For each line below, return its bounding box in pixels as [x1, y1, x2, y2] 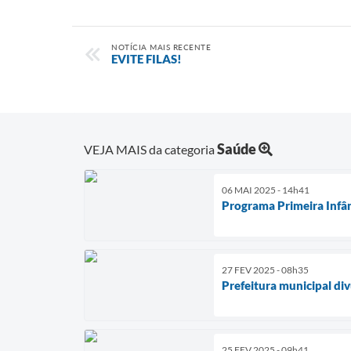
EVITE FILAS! [111, 52, 182, 66]
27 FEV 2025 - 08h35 [222, 263, 309, 276]
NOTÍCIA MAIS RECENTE [111, 42, 211, 52]
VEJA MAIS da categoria [84, 141, 217, 157]
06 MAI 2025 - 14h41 [222, 183, 309, 196]
